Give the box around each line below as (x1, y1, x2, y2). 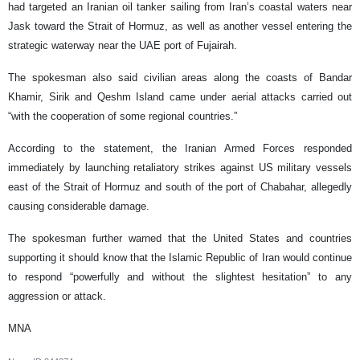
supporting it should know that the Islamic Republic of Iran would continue (8, 252, 352, 264)
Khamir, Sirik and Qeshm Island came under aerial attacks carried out (8, 91, 352, 104)
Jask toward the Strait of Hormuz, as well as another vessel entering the (8, 20, 352, 33)
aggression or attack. (8, 290, 109, 303)
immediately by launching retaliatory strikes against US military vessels (8, 162, 352, 174)
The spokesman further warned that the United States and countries (8, 232, 352, 245)
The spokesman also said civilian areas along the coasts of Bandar (8, 72, 352, 84)
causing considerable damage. (8, 200, 149, 213)
